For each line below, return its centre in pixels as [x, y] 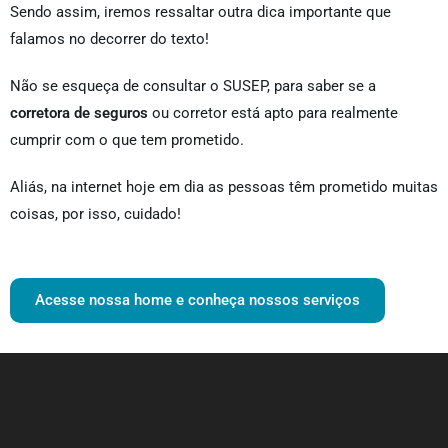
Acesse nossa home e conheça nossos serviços [197, 300]
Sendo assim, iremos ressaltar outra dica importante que [200, 12]
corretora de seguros [79, 113]
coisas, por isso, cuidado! [95, 214]
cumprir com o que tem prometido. [127, 140]
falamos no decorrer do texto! [109, 39]
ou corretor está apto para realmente [273, 113]
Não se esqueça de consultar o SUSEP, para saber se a [193, 86]
